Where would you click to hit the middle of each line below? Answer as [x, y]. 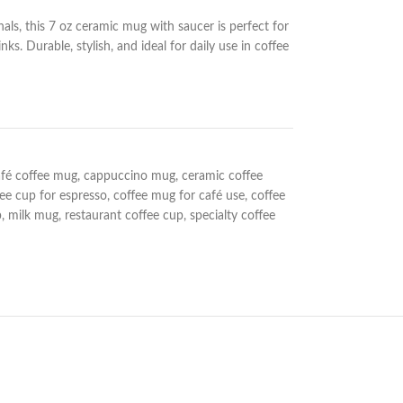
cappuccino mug [129, 176]
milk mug [33, 216]
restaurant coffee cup [124, 216]
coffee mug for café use [179, 196]
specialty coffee [232, 216]
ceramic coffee [222, 176]
